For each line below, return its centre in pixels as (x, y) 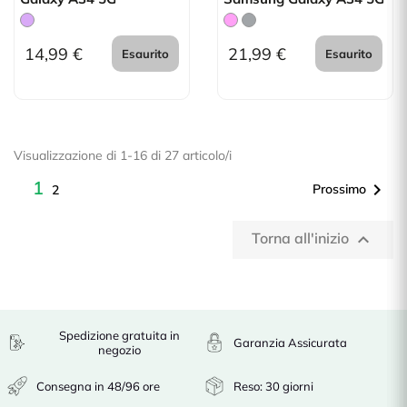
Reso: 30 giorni (273, 386)
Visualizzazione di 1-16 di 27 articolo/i (123, 155)
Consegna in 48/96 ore (98, 386)
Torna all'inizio (302, 238)
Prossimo (339, 189)
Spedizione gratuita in (119, 335)
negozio (119, 350)
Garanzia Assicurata (290, 342)
